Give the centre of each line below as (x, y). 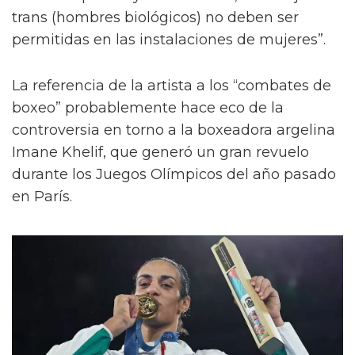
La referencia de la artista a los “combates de (172, 86)
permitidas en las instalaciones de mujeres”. (169, 40)
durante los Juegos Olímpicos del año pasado (174, 175)
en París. (42, 197)
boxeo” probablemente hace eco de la (148, 108)
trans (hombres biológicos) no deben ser (155, 18)
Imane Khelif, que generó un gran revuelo (160, 153)
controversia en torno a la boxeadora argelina (174, 130)
